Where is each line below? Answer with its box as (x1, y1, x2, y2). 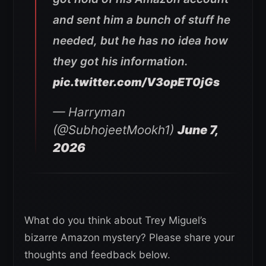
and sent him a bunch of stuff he (53, 12, 230, 27)
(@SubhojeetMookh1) (53, 122, 178, 137)
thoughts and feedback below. (24, 249, 170, 261)
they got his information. (53, 54, 188, 68)
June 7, (178, 122, 218, 137)
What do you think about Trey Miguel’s (24, 214, 207, 226)
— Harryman (53, 104, 125, 119)
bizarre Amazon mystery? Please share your (24, 232, 235, 243)
